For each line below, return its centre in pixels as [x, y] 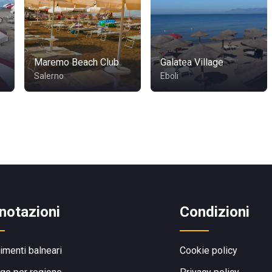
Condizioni [215, 212]
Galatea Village [192, 62]
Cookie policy [209, 250]
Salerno [49, 76]
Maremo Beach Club [76, 62]
